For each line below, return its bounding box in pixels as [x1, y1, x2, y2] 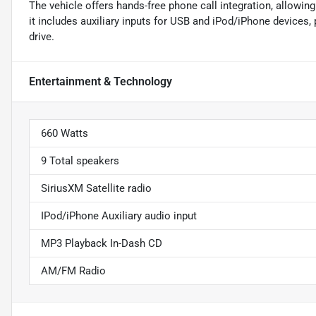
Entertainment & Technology [29, 75, 172, 89]
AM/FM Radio [41, 265, 106, 278]
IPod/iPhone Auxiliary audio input [41, 209, 197, 223]
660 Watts [41, 127, 88, 140]
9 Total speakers [41, 154, 119, 168]
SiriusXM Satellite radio [41, 182, 152, 195]
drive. [29, 30, 54, 44]
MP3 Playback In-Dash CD [41, 237, 162, 250]
